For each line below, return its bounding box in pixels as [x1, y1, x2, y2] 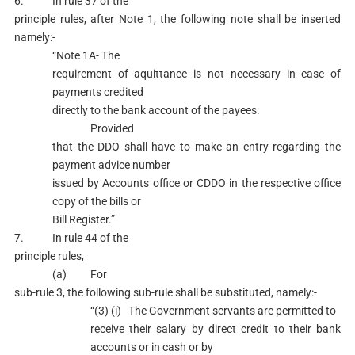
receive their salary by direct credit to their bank [90, 323, 342, 335]
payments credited [52, 86, 143, 98]
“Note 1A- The [52, 49, 120, 62]
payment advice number [52, 158, 170, 171]
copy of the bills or [52, 195, 141, 208]
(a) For [52, 268, 107, 281]
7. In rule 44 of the [13, 231, 128, 244]
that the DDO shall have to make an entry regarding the [52, 140, 342, 153]
